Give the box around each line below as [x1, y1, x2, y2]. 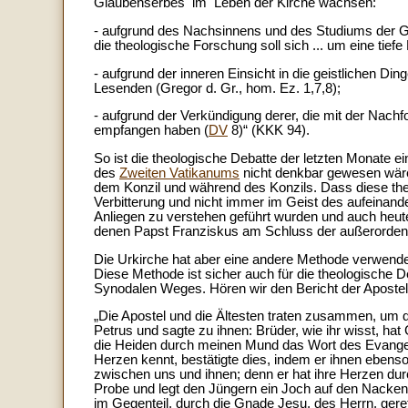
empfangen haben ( [94, 123, 209, 138]
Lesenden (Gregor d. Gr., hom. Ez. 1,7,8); [94, 80, 341, 96]
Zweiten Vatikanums [119, 166, 240, 180]
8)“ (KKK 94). [228, 123, 310, 138]
